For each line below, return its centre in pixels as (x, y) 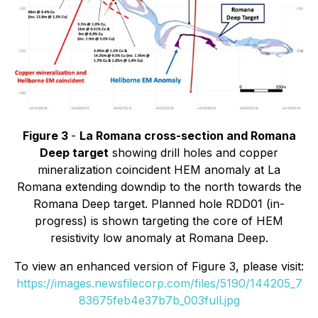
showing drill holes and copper (193, 153)
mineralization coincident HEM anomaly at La (159, 170)
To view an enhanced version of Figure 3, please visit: (159, 267)
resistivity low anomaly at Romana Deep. (159, 238)
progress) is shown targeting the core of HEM (159, 221)
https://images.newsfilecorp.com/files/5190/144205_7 (159, 284)
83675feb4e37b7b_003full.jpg (159, 301)
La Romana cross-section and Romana (187, 136)
